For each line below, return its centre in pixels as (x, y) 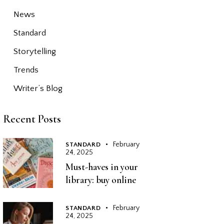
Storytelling (34, 52)
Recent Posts (32, 119)
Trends (26, 70)
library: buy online (101, 179)
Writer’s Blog (38, 89)
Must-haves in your (102, 166)
